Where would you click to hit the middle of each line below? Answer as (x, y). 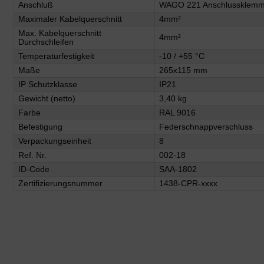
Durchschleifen (46, 42)
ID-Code (34, 169)
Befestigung (40, 126)
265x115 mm (183, 70)
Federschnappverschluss (206, 126)
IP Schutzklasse (48, 84)
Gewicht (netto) (47, 98)
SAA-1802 (178, 169)
